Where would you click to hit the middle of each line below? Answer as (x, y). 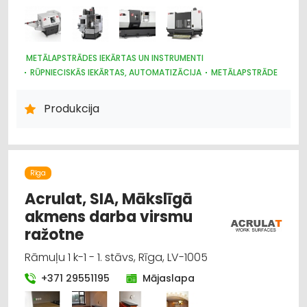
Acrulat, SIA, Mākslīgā (109, 199)
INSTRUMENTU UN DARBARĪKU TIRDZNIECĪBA (116, 101)
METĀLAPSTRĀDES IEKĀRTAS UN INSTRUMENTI (115, 58)
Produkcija (72, 108)
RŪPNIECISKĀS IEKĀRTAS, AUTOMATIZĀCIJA (116, 72)
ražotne (54, 234)
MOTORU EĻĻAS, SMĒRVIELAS (85, 86)
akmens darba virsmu (109, 217)
